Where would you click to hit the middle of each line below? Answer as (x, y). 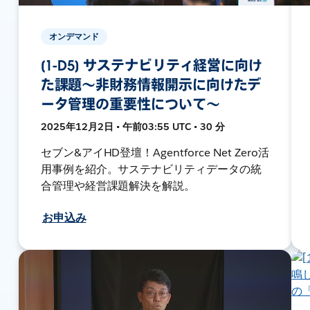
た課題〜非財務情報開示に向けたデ (151, 85)
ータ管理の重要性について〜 (130, 104)
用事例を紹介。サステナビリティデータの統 (151, 169)
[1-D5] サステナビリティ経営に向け (152, 65)
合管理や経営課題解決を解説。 (118, 185)
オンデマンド (74, 36)
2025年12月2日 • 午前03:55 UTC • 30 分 (133, 126)
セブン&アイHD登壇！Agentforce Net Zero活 (155, 152)
